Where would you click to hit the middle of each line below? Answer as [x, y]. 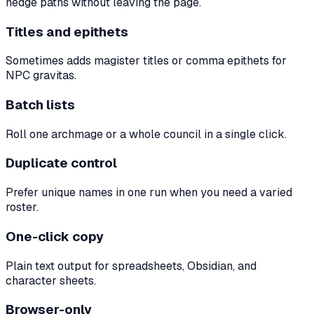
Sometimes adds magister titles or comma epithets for [146, 61]
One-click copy [55, 236]
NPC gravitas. [41, 76]
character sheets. [51, 280]
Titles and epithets [67, 32]
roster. [22, 207]
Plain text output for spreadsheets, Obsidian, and [131, 266]
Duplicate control [61, 163]
